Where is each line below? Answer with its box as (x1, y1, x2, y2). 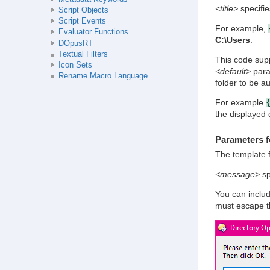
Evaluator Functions (58, 28, 128, 37)
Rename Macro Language (58, 72, 148, 81)
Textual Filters (58, 49, 108, 58)
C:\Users (215, 35, 250, 45)
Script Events (58, 17, 106, 26)
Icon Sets (58, 61, 92, 70)
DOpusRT (58, 39, 93, 48)
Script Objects (58, 5, 108, 14)
